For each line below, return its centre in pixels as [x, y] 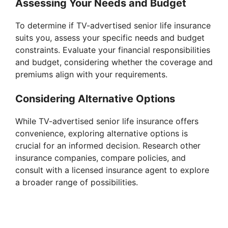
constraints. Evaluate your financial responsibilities [113, 50]
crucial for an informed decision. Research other [108, 146]
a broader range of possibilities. [77, 182]
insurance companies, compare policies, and [101, 158]
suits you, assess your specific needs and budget [110, 38]
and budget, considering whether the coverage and [114, 62]
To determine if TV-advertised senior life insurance [113, 26]
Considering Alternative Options [95, 99]
